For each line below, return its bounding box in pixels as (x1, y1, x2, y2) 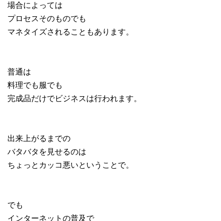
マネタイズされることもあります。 (7, 26, 134, 37)
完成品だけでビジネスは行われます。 (7, 92, 142, 104)
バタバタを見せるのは (7, 146, 86, 157)
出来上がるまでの (7, 132, 71, 144)
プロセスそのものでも (7, 12, 86, 24)
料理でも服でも (7, 79, 63, 90)
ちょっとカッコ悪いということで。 (7, 159, 134, 170)
